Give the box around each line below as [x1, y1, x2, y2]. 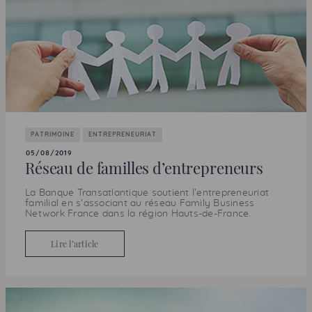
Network [25, 209, 65, 219]
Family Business [179, 198, 255, 208]
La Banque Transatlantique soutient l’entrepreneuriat [25, 188, 269, 198]
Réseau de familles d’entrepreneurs [25, 157, 263, 178]
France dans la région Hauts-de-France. [64, 209, 251, 219]
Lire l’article [51, 238, 99, 249]
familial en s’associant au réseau [25, 198, 180, 208]
